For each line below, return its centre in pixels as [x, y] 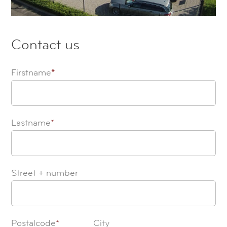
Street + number [45, 173]
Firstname [31, 72]
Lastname [31, 122]
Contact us [46, 44]
